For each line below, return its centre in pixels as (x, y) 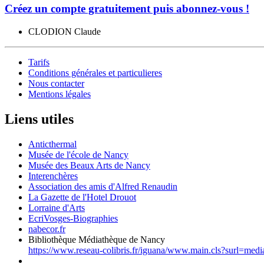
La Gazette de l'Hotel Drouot (82, 197)
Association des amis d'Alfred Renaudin (103, 187)
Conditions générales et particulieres (95, 73)
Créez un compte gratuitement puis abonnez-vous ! (127, 9)
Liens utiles (39, 119)
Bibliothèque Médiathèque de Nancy (97, 240)
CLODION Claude (65, 32)
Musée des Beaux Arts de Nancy (89, 165)
